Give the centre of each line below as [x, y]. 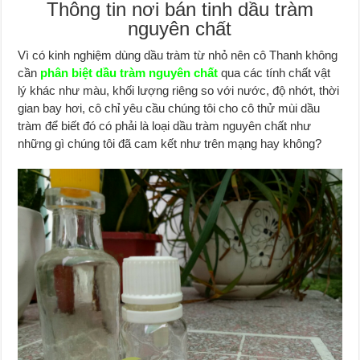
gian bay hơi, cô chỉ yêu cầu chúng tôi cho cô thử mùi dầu [169, 108]
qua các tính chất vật [276, 72]
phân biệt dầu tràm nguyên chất [129, 72]
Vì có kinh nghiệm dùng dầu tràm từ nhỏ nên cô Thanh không [178, 55]
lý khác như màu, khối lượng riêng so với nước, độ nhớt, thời [179, 90]
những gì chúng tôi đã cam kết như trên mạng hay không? [170, 143]
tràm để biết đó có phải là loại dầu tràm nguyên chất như [165, 125]
